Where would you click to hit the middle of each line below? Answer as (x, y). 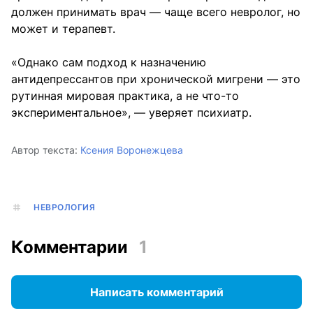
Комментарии (70, 247)
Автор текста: (44, 150)
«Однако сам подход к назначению (109, 63)
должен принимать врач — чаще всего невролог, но (156, 12)
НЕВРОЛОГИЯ (64, 208)
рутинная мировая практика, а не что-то (125, 96)
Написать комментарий (156, 292)
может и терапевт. (63, 29)
